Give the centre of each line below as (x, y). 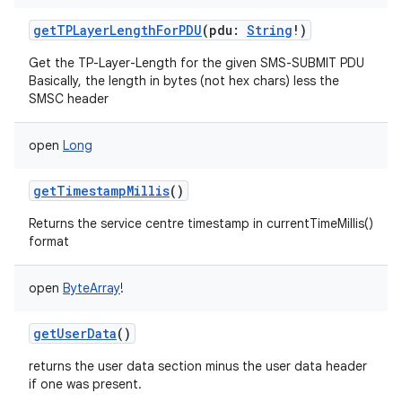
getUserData (75, 333)
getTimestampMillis (101, 191)
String (270, 30)
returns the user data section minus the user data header (198, 366)
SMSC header (69, 99)
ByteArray (92, 288)
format (49, 241)
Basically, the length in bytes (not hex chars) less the (184, 81)
